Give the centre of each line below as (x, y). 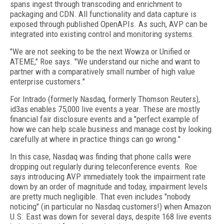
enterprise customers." (47, 81)
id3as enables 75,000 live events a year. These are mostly (105, 109)
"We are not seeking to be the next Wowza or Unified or (100, 51)
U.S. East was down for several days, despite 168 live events (111, 216)
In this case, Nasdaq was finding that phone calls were (100, 156)
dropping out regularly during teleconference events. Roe (103, 166)
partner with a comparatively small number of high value (102, 71)
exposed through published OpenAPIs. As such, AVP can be (109, 24)
